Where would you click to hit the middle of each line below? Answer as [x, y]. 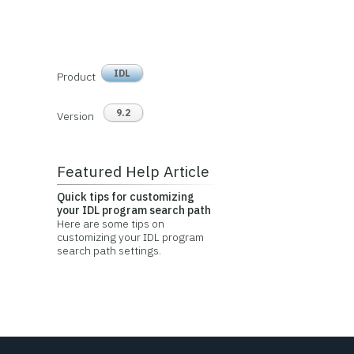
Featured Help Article [133, 171]
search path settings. [109, 250]
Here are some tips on [110, 223]
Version [75, 116]
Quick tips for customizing [125, 196]
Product [76, 76]
